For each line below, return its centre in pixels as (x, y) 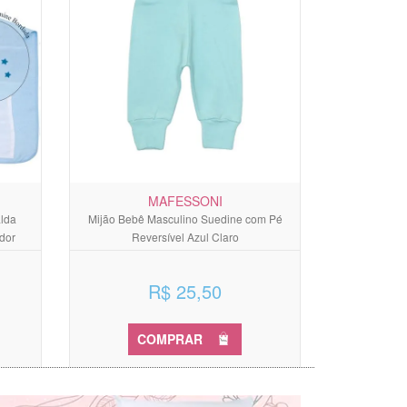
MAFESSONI (185, 200)
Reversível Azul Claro (185, 236)
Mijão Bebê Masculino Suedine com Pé (185, 218)
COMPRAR (170, 338)
